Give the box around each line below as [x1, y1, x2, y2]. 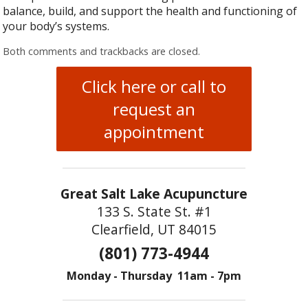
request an [113, 97, 195, 120]
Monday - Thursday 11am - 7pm [67, 267, 241, 283]
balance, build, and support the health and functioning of [3, 3, 298, 19]
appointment [104, 120, 204, 143]
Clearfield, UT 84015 [91, 219, 217, 239]
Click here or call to [82, 74, 226, 98]
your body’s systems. [3, 19, 110, 34]
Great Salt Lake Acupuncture [60, 184, 247, 203]
